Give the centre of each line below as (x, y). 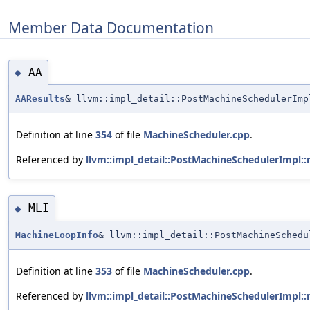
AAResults (40, 99)
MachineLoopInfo (57, 235)
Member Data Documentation (111, 27)
